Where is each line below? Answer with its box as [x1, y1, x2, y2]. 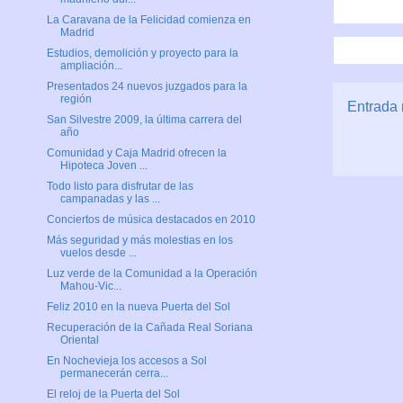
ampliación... [59, 59, 122, 73]
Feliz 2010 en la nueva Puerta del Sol [46, 300, 230, 314]
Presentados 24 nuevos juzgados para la [46, 80, 247, 94]
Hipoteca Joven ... [59, 159, 148, 173]
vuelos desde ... [59, 246, 137, 260]
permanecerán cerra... [59, 367, 168, 381]
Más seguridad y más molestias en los [46, 234, 233, 247]
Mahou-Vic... [59, 280, 121, 293]
